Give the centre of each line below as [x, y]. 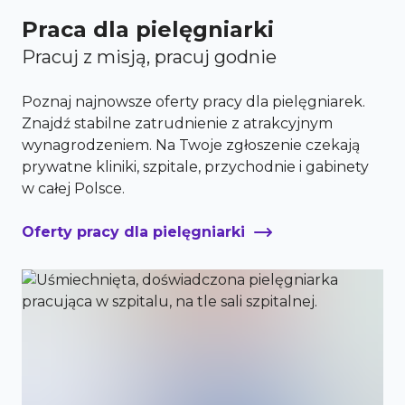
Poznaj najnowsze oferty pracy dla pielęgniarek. [193, 102]
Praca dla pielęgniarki [148, 29]
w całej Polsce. [73, 188]
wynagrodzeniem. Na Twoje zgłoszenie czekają [191, 145]
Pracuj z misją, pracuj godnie [149, 57]
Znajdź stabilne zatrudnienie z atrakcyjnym [177, 123]
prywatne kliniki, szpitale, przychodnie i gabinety [195, 167]
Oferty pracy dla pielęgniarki [133, 232]
